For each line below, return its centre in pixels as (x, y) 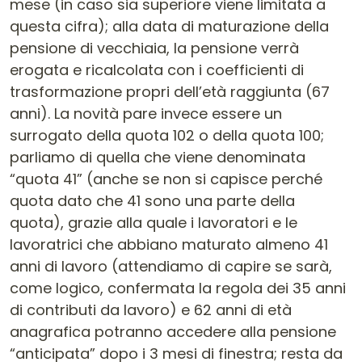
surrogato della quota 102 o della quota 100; (167, 135)
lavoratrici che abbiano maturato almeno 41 (169, 244)
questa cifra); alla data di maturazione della (169, 26)
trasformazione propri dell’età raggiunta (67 (170, 92)
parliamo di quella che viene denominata (158, 157)
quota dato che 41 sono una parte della (152, 201)
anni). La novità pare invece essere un (146, 114)
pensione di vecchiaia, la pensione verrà (154, 48)
